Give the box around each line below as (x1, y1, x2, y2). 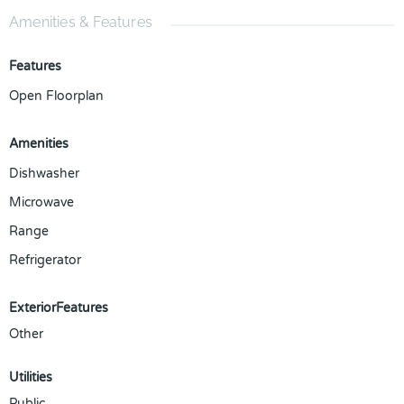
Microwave (9, 195, 74, 210)
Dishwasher (9, 166, 79, 181)
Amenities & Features (9, 14, 152, 31)
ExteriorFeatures (9, 300, 108, 316)
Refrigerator (9, 252, 81, 268)
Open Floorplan (9, 88, 104, 104)
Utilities (9, 370, 52, 385)
